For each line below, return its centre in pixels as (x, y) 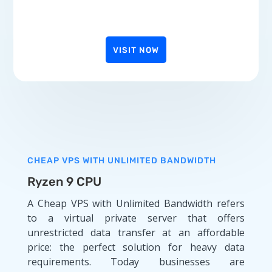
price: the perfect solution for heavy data (136, 247)
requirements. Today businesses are (136, 261)
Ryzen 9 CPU (64, 181)
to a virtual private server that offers (136, 218)
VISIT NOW (136, 49)
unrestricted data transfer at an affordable (136, 232)
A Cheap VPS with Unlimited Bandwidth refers (136, 203)
